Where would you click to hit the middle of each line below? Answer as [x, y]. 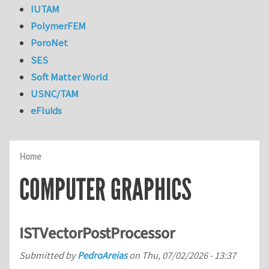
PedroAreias [102, 255]
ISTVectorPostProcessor [97, 233]
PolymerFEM [59, 26]
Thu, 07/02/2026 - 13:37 [189, 255]
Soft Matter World [69, 77]
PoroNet [50, 43]
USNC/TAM [55, 94]
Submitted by [48, 255]
